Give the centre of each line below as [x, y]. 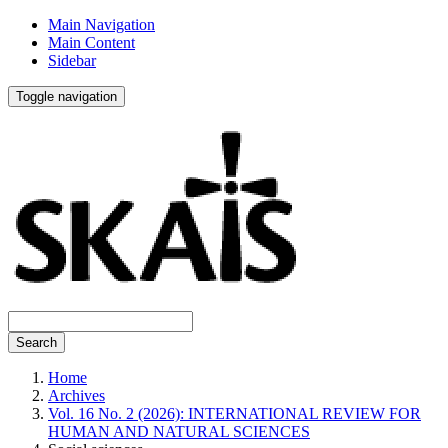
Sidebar [72, 60]
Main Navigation [101, 24]
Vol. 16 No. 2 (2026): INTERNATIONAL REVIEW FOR [234, 413]
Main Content [91, 42]
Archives [76, 395]
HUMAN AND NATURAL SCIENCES [179, 431]
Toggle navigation [66, 96]
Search [36, 342]
